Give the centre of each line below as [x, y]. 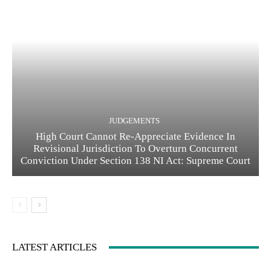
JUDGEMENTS [134, 121]
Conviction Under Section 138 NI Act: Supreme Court [135, 161]
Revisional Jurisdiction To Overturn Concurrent [135, 149]
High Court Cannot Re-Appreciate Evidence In [135, 137]
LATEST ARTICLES [54, 247]
